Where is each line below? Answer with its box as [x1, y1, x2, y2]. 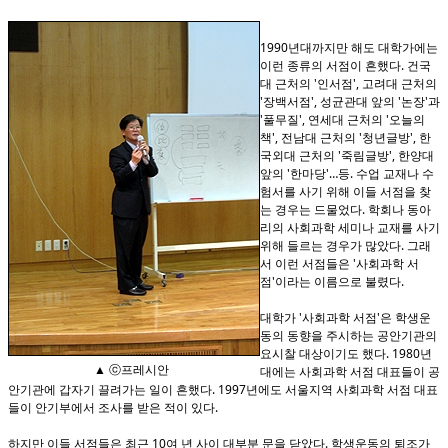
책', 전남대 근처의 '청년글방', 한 [260, 129, 431, 146]
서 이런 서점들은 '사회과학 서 [260, 255, 419, 272]
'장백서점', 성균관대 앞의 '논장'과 [260, 93, 440, 110]
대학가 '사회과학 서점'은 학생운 [260, 309, 431, 326]
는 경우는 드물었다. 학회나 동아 [260, 201, 431, 218]
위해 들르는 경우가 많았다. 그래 [260, 237, 431, 254]
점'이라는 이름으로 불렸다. [260, 273, 404, 290]
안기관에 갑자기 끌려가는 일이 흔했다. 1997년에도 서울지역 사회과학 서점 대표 [8, 381, 438, 398]
